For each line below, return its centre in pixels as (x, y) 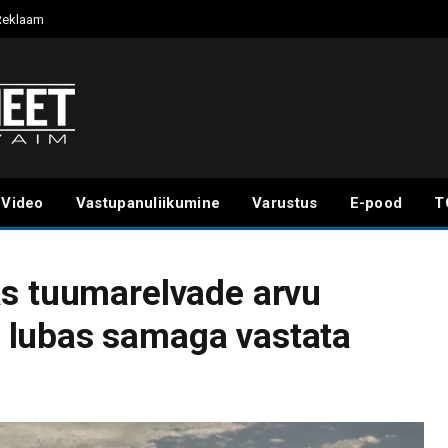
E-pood (376, 203)
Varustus (285, 203)
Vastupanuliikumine (148, 203)
